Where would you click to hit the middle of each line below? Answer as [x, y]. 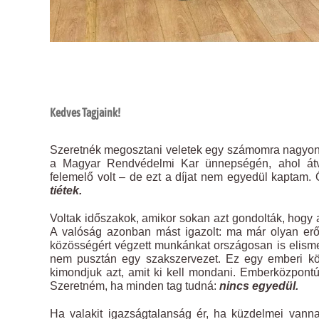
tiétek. [66, 190]
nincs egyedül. [259, 286]
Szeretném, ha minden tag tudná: [135, 286]
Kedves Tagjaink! [85, 112]
